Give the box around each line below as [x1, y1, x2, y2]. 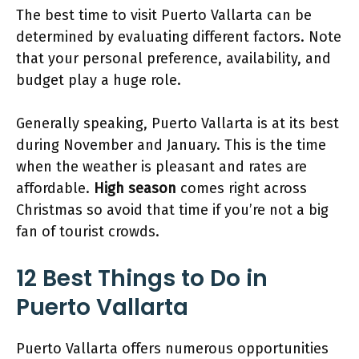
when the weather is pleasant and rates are [16, 158, 307, 175]
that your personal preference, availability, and [16, 50, 331, 67]
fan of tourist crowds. [16, 223, 163, 240]
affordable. [16, 179, 94, 197]
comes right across [180, 179, 307, 197]
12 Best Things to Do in [16, 263, 268, 294]
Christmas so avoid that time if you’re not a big [16, 201, 329, 219]
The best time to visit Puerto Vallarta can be [16, 6, 312, 24]
